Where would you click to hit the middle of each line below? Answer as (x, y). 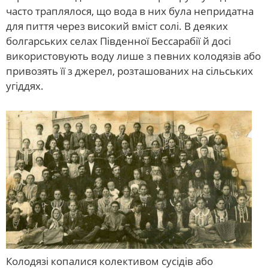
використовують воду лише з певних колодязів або (133, 56)
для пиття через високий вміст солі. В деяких (117, 26)
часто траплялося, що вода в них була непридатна (130, 11)
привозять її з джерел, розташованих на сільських (130, 71)
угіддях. (25, 86)
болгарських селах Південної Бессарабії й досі (118, 41)
